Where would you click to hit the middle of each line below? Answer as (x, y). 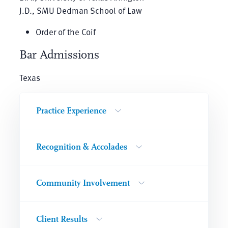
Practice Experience (71, 110)
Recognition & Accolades (81, 147)
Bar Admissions (59, 54)
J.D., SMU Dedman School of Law (80, 10)
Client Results (62, 219)
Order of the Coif (65, 32)
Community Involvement (83, 183)
